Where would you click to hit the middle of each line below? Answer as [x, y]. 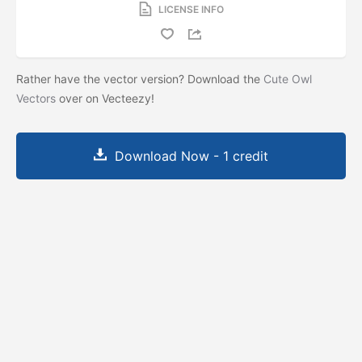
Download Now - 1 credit [192, 156]
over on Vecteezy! [107, 98]
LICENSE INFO [191, 9]
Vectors [36, 98]
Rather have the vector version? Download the [140, 78]
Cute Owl [288, 78]
